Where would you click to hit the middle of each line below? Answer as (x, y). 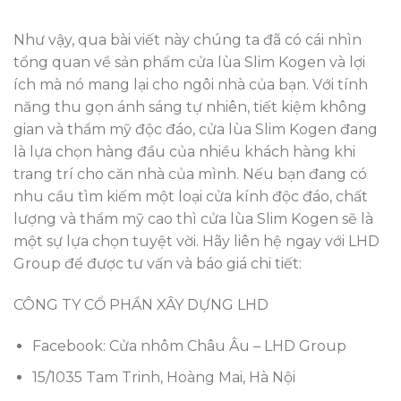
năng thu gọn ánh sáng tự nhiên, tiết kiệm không (190, 107)
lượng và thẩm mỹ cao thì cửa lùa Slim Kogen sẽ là (193, 219)
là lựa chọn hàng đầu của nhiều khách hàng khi (184, 152)
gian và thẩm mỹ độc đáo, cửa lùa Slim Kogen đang (196, 130)
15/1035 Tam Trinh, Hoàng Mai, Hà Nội (163, 377)
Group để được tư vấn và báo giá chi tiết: (158, 264)
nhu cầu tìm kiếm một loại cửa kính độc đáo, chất (191, 197)
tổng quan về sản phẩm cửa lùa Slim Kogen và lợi (189, 63)
